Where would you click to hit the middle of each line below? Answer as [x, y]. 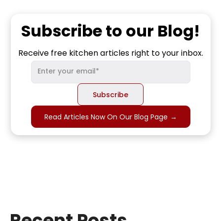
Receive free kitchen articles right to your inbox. [110, 53]
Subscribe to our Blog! [110, 31]
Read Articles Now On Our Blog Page [106, 117]
